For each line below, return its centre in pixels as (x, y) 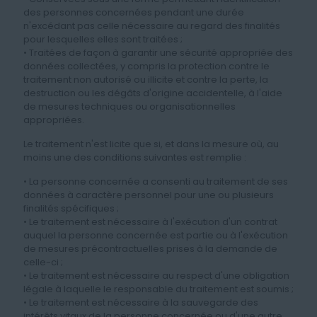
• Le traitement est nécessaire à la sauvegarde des (141, 302)
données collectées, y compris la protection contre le (146, 66)
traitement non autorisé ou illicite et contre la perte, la (146, 80)
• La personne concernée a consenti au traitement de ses (156, 181)
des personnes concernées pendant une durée (134, 12)
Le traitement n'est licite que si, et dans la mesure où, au (151, 144)
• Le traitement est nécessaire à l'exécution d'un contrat (150, 222)
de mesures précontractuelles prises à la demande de (150, 249)
